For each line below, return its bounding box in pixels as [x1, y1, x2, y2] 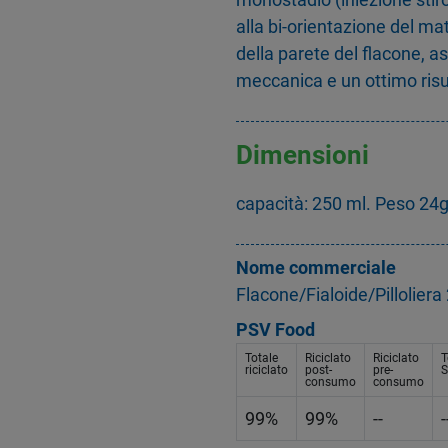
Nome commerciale [236, 257, 396, 279]
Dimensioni [236, 139, 369, 170]
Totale [245, 351, 278, 366]
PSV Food [236, 319, 315, 341]
